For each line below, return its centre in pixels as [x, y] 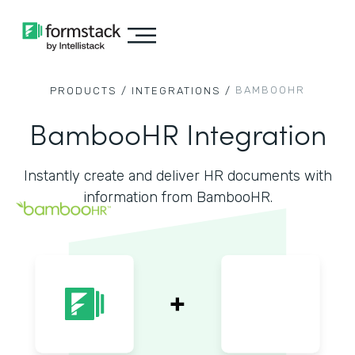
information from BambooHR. [177, 197]
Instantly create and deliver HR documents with [177, 176]
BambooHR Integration [177, 133]
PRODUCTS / [89, 91]
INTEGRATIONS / [181, 91]
